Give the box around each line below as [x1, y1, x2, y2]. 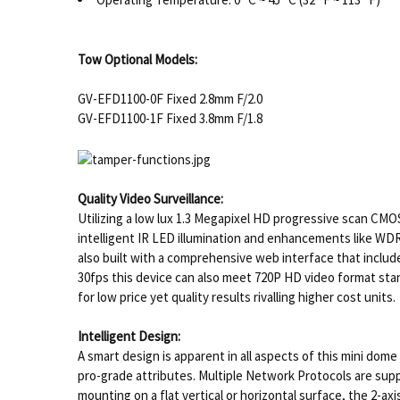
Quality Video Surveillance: [77, 190, 223, 208]
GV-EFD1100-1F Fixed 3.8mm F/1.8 [77, 110, 262, 128]
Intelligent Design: [77, 328, 180, 346]
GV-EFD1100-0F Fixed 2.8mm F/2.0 [77, 90, 265, 108]
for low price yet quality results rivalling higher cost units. [77, 288, 396, 306]
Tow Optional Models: [77, 50, 197, 68]
